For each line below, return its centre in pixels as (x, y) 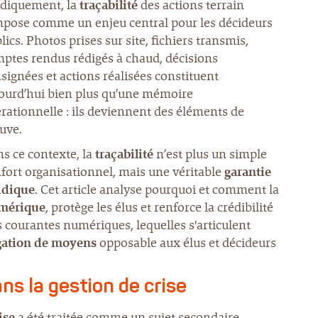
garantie (248, 172)
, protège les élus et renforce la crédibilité (159, 207)
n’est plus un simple (210, 154)
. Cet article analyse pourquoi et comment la (157, 190)
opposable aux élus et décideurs (186, 243)
